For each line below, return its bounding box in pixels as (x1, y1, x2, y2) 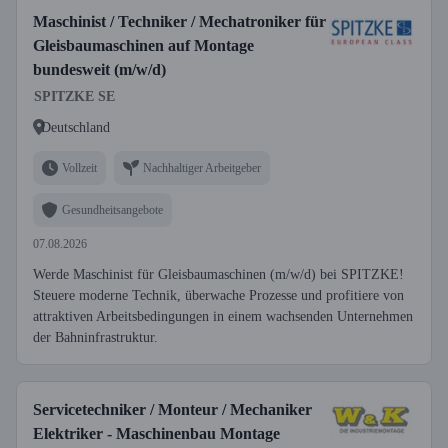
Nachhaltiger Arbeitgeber (143, 160, 261, 175)
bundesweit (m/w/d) (33, 61, 166, 78)
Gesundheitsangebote (62, 202, 163, 217)
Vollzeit (62, 160, 97, 175)
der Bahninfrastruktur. (33, 330, 158, 345)
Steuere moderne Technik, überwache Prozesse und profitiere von (33, 288, 404, 303)
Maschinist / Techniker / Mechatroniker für (33, 13, 326, 30)
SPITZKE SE (34, 89, 115, 104)
